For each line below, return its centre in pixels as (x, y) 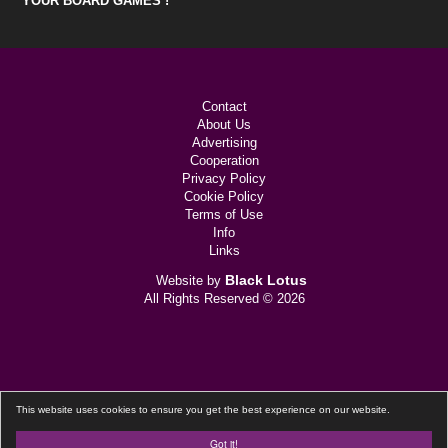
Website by (190, 281)
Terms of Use (224, 215)
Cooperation (224, 161)
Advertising (224, 143)
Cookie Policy (224, 197)
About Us (224, 125)
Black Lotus (266, 280)
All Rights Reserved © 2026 (224, 299)
